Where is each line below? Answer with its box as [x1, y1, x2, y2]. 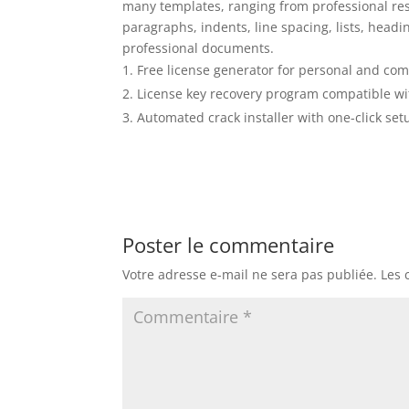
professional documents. [122, 39, 275, 57]
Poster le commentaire [122, 231, 335, 258]
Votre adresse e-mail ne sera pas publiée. [122, 266, 378, 283]
